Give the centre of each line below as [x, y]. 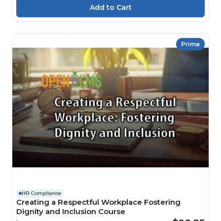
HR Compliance [41, 193]
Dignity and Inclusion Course [71, 211]
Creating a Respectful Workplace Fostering [98, 202]
